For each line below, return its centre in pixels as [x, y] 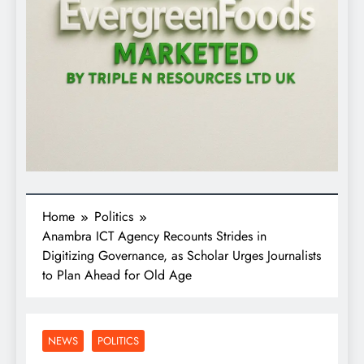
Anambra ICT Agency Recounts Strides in [154, 236]
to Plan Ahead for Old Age [117, 275]
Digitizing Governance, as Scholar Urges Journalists [182, 256]
